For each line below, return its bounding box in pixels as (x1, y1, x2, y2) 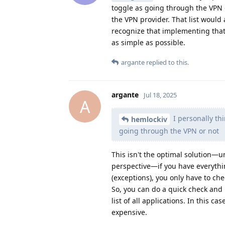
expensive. (111, 207, 147, 217)
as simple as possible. (111, 38, 185, 48)
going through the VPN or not (119, 126, 219, 136)
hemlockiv (131, 115, 167, 125)
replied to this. (145, 58, 189, 67)
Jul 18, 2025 (144, 90, 177, 100)
